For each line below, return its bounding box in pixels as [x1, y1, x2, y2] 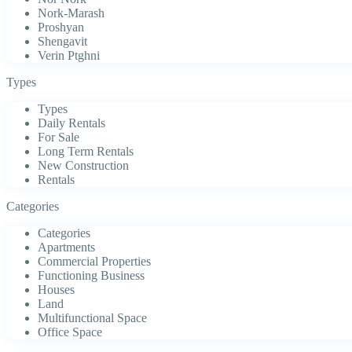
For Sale [38, 130, 79, 145]
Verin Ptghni [38, 49, 100, 63]
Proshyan [38, 20, 84, 35]
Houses [38, 283, 75, 297]
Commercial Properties [38, 255, 151, 269]
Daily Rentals [38, 116, 105, 130]
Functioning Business [38, 269, 145, 283]
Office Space [38, 325, 102, 339]
